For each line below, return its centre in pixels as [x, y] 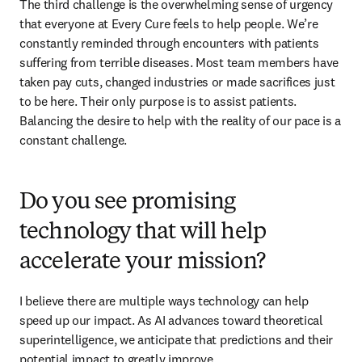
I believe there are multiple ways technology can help [164, 301]
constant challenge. [75, 140]
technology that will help [143, 233]
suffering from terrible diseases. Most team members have [179, 62]
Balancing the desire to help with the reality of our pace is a [181, 120]
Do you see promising [128, 203]
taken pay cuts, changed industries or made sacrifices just [177, 82]
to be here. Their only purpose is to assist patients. [158, 101]
